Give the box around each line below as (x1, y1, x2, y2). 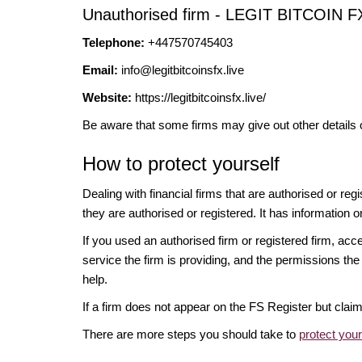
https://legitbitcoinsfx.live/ (132, 90, 266, 104)
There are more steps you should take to (82, 326, 299, 341)
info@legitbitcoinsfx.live (121, 62, 244, 77)
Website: (82, 90, 132, 104)
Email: (82, 62, 121, 77)
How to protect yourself (82, 152, 280, 175)
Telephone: (82, 35, 145, 49)
